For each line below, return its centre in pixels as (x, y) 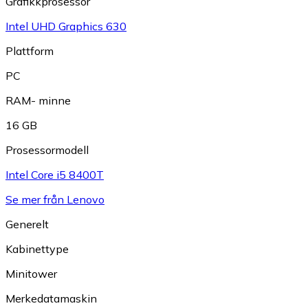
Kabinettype (37, 249)
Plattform (30, 51)
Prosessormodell (47, 150)
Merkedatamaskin (51, 298)
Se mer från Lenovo (55, 199)
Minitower (31, 274)
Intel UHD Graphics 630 (66, 26)
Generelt (27, 224)
